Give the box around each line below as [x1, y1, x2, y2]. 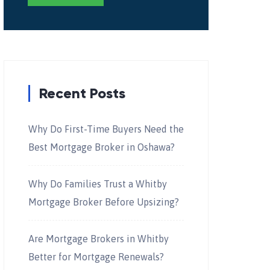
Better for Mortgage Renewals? [28, 251, 164, 262]
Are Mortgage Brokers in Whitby [28, 233, 169, 244]
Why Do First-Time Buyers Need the [28, 124, 184, 134]
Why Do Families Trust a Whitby [28, 178, 167, 189]
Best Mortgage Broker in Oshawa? [28, 142, 175, 152]
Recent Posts [39, 84, 125, 102]
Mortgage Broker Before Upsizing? [28, 196, 179, 207]
